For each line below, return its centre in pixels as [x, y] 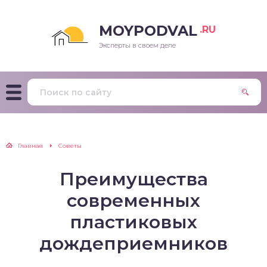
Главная [30, 146]
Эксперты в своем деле [137, 45]
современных [133, 201]
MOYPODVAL [148, 31]
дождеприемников [133, 243]
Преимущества [133, 179]
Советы [70, 146]
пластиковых [133, 222]
